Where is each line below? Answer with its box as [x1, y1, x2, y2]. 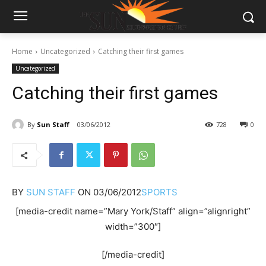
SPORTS [141, 186, 178, 198]
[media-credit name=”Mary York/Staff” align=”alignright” [15, 205, 251, 217]
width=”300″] [105, 221, 161, 233]
